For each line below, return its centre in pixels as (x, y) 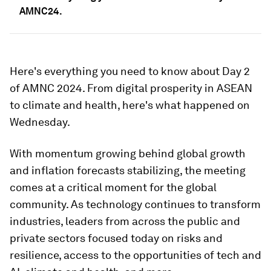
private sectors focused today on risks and (116, 238)
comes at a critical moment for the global (113, 187)
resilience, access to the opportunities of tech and (135, 255)
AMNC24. (41, 11)
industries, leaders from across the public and (125, 221)
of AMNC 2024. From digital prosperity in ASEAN (131, 88)
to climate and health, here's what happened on (130, 105)
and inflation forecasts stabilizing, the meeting (128, 170)
